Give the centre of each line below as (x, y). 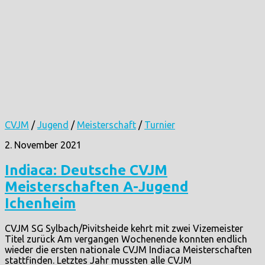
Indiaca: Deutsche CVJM (86, 170)
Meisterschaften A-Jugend (96, 186)
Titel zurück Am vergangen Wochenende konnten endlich (126, 239)
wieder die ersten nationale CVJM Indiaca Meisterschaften (128, 250)
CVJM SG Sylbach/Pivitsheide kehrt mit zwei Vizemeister (124, 229)
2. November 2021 (43, 145)
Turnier (160, 125)
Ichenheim (40, 203)
